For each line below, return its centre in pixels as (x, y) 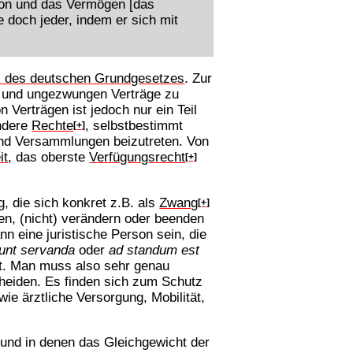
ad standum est (154, 249)
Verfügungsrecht (137, 157)
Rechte (53, 126)
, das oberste (49, 157)
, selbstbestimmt (134, 126)
